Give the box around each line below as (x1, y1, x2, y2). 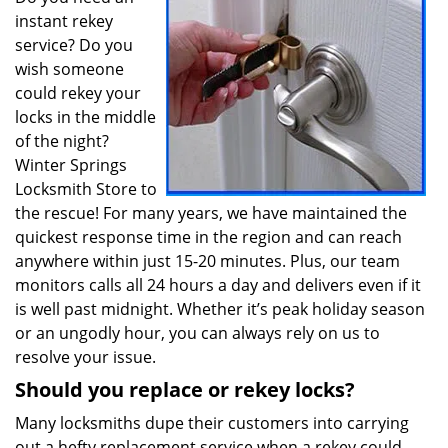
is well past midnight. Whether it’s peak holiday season (15, 298, 425, 320)
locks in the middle (15, 106, 156, 128)
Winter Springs (15, 154, 127, 176)
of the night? (15, 130, 109, 152)
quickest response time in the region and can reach (15, 226, 402, 248)
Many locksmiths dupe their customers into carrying (15, 412, 409, 434)
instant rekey (15, 10, 113, 32)
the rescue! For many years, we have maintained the (15, 202, 407, 224)
